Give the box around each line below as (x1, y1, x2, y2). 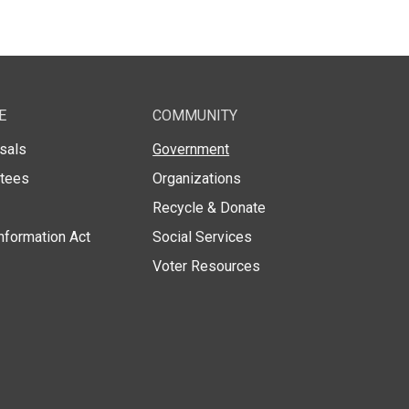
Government (152, 140, 230, 158)
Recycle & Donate (152, 198, 267, 216)
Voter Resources (152, 257, 261, 275)
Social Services (152, 227, 253, 246)
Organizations (152, 169, 242, 187)
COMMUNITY (152, 106, 238, 124)
